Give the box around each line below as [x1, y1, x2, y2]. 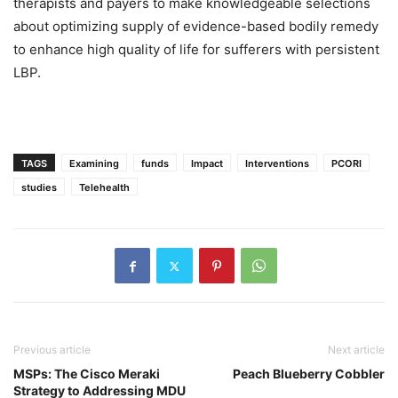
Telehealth [79, 181, 130, 195]
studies [21, 181, 57, 195]
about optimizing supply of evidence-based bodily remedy [13, 18, 378, 36]
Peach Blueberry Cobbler [233, 366, 385, 382]
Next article [328, 343, 385, 357]
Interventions [245, 157, 309, 171]
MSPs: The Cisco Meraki [13, 366, 160, 382]
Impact [191, 157, 223, 171]
